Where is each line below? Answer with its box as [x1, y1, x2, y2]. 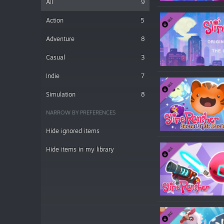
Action [46, 16, 63, 24]
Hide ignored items [46, 127, 99, 134]
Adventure [46, 35, 74, 42]
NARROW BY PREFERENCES [46, 109, 115, 116]
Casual [46, 53, 65, 61]
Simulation [46, 90, 75, 98]
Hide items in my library [46, 145, 114, 153]
